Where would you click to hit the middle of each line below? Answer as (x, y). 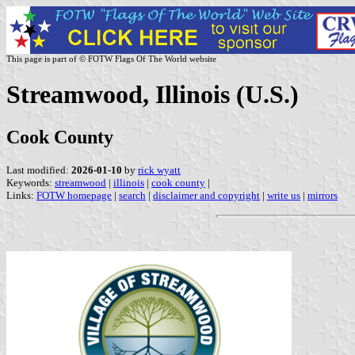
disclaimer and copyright (206, 195)
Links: (21, 195)
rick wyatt (159, 170)
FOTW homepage (74, 195)
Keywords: (31, 182)
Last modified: (39, 170)
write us (284, 195)
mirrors (323, 195)
